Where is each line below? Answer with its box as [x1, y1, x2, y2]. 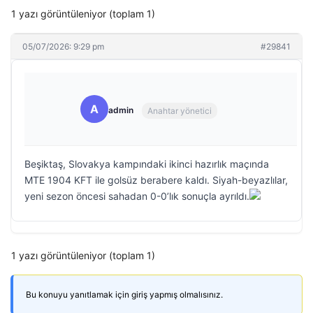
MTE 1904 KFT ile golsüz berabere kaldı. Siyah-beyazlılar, [24, 174, 288, 186]
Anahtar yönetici [147, 105, 212, 116]
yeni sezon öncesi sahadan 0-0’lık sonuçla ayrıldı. [24, 190, 249, 202]
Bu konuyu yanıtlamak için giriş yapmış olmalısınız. [26, 289, 223, 300]
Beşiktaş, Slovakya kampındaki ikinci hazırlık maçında [24, 158, 269, 170]
